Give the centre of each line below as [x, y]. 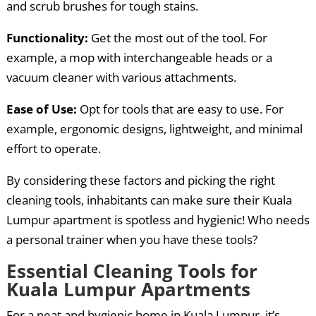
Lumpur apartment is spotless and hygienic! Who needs [158, 220]
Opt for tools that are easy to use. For [180, 109]
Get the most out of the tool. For [177, 38]
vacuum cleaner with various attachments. [121, 78]
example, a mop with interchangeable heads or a [139, 58]
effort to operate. [53, 149]
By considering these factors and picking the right [140, 181]
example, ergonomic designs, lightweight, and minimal [154, 129]
